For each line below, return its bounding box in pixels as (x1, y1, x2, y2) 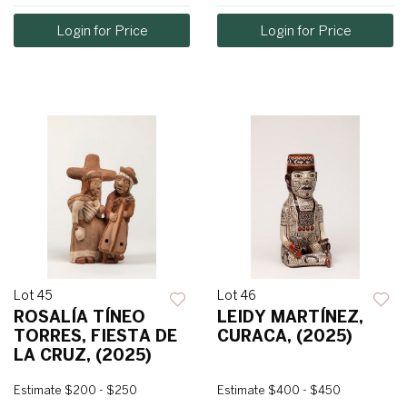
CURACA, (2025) (217, 326, 352, 346)
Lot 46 (217, 288, 256, 303)
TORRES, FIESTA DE (14, 326, 177, 346)
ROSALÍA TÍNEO (14, 307, 145, 327)
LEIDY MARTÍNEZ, (217, 307, 363, 327)
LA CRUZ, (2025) (14, 345, 152, 365)
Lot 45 (14, 288, 53, 303)
